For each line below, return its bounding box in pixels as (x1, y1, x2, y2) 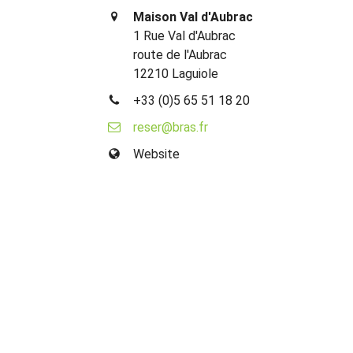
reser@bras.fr (133, 119, 209, 135)
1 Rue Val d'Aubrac (133, 28, 236, 43)
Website (133, 146, 180, 162)
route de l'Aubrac (133, 46, 228, 62)
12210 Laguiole (133, 65, 219, 81)
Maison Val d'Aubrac (133, 9, 254, 24)
